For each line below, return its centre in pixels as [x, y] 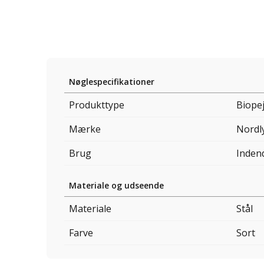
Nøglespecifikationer [112, 82]
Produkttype [97, 105]
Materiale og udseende [116, 186]
